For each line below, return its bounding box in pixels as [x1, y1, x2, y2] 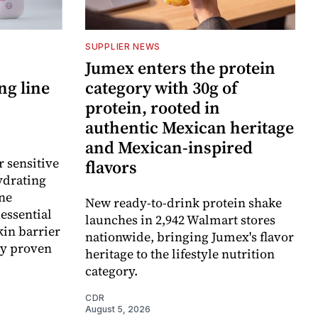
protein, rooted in [85, 95, 220, 119]
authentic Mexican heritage [85, 115, 294, 139]
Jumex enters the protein [85, 55, 275, 79]
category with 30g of [85, 75, 238, 99]
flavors [85, 155, 137, 179]
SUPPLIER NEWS [85, 40, 161, 52]
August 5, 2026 [85, 303, 150, 314]
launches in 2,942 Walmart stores [85, 210, 275, 229]
